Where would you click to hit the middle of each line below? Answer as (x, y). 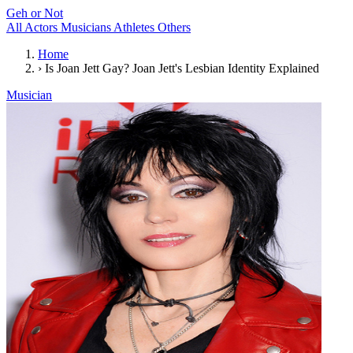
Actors (43, 27)
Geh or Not (35, 13)
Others (174, 27)
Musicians (87, 27)
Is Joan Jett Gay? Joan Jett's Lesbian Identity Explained (182, 68)
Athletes (136, 27)
